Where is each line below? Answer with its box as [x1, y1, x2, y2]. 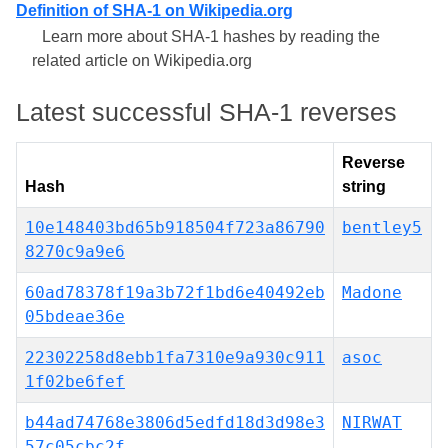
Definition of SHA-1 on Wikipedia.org [16, 2, 293, 19]
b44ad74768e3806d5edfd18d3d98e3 [25, 413, 325, 432]
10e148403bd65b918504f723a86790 [25, 218, 325, 237]
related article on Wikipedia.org [32, 52, 252, 69]
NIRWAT [342, 413, 402, 432]
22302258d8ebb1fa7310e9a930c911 [25, 348, 325, 367]
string [342, 178, 386, 195]
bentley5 [342, 218, 422, 237]
